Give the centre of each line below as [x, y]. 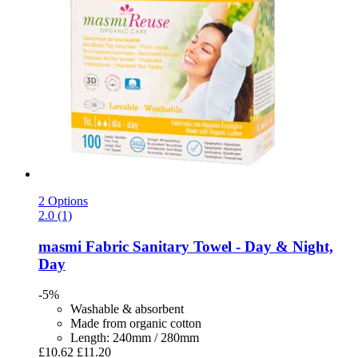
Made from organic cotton [136, 324]
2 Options [63, 201]
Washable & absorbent [127, 309]
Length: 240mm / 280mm [135, 338]
